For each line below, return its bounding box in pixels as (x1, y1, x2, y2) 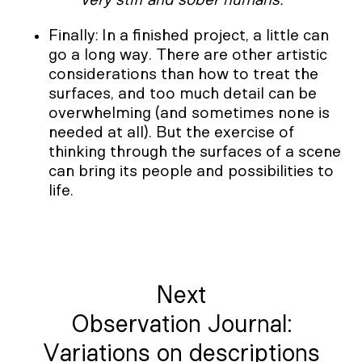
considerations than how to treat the (48, 65, 318, 82)
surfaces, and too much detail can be (48, 85, 317, 102)
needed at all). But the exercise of (48, 124, 294, 141)
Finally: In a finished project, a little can (48, 27, 329, 44)
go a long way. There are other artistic (48, 46, 327, 63)
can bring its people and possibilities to (48, 162, 334, 179)
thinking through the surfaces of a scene (48, 143, 341, 160)
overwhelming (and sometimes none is (48, 104, 330, 121)
